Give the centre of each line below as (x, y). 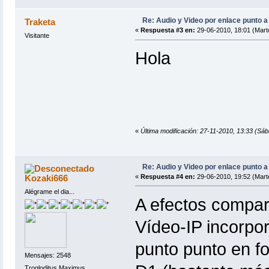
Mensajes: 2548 (47, 255)
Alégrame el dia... (49, 191)
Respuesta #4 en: (168, 176)
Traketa (40, 22)
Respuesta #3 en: (168, 30)
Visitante (37, 36)
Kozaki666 (47, 178)
